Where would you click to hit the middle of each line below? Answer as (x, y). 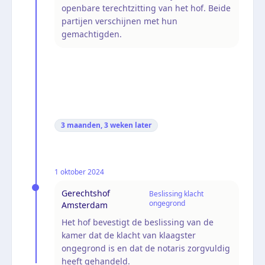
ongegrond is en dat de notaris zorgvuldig (146, 248)
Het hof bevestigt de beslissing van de (138, 222)
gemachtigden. (92, 34)
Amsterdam (85, 205)
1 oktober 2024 (79, 172)
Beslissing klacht (176, 193)
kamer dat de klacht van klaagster (129, 235)
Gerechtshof (86, 193)
